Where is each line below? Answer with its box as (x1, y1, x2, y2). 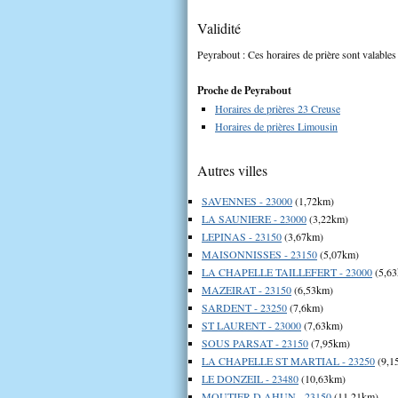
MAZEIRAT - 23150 (202, 282, 291, 297)
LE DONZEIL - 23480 (202, 370, 298, 386)
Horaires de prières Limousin (215, 118, 338, 133)
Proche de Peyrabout (197, 82, 291, 98)
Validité (197, 18, 241, 37)
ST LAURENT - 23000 (202, 317, 301, 332)
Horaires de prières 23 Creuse (215, 100, 340, 115)
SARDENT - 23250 (202, 299, 287, 314)
